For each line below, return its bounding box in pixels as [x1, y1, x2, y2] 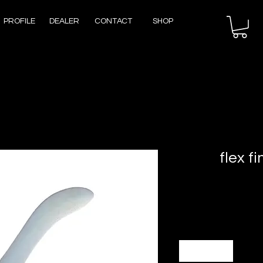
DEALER [49, 17, 79, 25]
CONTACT [95, 17, 132, 25]
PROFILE [3, 17, 35, 25]
